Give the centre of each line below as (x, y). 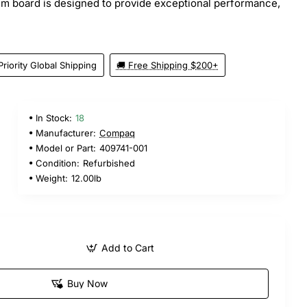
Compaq (117, 133)
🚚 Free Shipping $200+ (167, 65)
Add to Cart (127, 247)
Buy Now (87, 283)
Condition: (58, 163)
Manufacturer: (66, 133)
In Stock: (54, 118)
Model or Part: (66, 148)
